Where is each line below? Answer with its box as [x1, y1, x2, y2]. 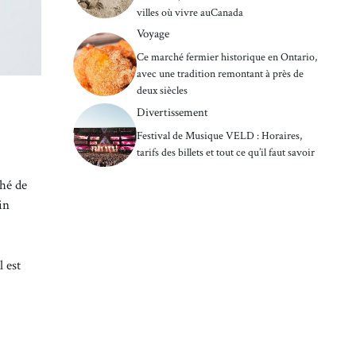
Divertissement [137, 105, 208, 121]
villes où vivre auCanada [137, 5, 243, 20]
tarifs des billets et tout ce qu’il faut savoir [137, 145, 315, 161]
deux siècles [137, 83, 188, 98]
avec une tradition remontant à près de [137, 66, 304, 81]
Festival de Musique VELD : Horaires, [137, 129, 302, 144]
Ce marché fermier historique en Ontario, [137, 49, 317, 64]
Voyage [137, 25, 169, 41]
